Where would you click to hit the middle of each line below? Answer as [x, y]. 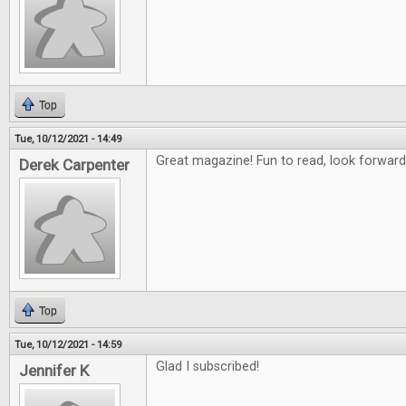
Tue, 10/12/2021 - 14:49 [68, 139]
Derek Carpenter [74, 165]
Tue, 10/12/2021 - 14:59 [68, 344]
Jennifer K [54, 371]
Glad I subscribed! [208, 367]
